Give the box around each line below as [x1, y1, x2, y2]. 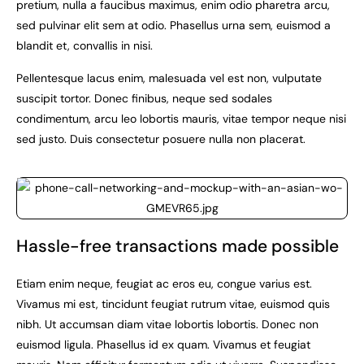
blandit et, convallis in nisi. [16, 38, 153, 54]
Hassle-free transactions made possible [16, 235, 339, 258]
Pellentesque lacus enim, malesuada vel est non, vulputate [16, 70, 322, 85]
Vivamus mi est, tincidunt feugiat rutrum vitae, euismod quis [16, 297, 330, 312]
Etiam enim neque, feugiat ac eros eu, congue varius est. [16, 276, 312, 292]
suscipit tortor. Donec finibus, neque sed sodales [16, 90, 272, 106]
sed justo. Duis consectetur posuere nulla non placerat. [16, 131, 305, 146]
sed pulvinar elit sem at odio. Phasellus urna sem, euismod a [16, 18, 331, 33]
